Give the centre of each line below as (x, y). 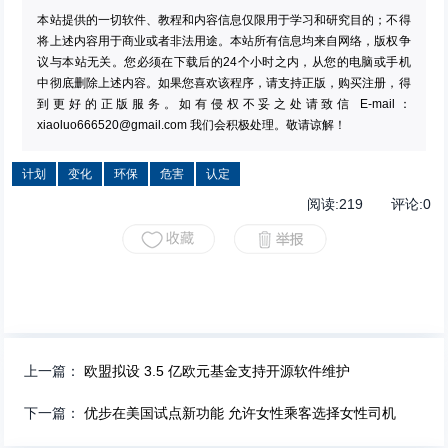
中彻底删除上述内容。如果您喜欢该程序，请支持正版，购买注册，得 (224, 83)
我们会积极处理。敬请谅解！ (267, 125)
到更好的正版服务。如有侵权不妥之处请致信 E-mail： (224, 104)
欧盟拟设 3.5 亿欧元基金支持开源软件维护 (217, 371)
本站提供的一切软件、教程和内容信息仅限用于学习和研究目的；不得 (224, 20)
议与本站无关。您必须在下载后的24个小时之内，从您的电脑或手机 (224, 62)
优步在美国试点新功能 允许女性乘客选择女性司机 (240, 413)
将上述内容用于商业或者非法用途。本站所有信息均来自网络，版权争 (224, 41)
